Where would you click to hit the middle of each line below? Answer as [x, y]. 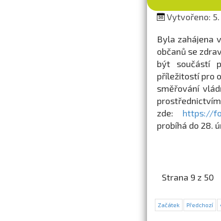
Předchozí [200, 205]
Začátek [168, 205]
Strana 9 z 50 [188, 177]
